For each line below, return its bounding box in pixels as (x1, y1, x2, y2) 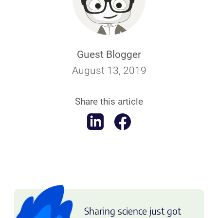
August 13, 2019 (72, 64, 146, 76)
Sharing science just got (84, 204, 181, 217)
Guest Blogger (77, 48, 141, 60)
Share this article (75, 95, 143, 107)
